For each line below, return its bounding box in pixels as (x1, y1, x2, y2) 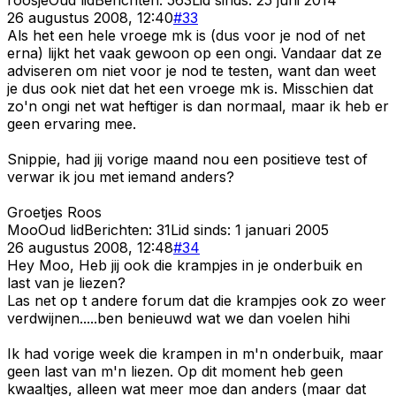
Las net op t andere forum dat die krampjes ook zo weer (7, 291, 386, 309)
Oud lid (38, 220, 84, 239)
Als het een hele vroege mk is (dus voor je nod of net (7, 26, 365, 44)
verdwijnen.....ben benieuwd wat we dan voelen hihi (7, 308, 350, 327)
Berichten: (84, 220, 156, 239)
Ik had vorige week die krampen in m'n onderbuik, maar (7, 344, 384, 362)
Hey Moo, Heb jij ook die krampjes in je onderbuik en (7, 255, 362, 274)
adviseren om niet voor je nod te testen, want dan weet (7, 61, 376, 80)
